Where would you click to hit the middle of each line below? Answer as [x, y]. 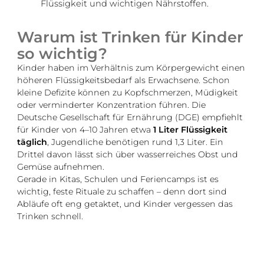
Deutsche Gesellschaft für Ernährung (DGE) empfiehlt [130, 117]
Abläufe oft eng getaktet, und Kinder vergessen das [125, 204]
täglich [32, 142]
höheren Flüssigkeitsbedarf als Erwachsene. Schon [124, 80]
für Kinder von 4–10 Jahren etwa [85, 129]
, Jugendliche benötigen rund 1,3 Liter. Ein [136, 142]
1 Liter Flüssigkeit [191, 129]
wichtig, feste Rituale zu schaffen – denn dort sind [122, 191]
